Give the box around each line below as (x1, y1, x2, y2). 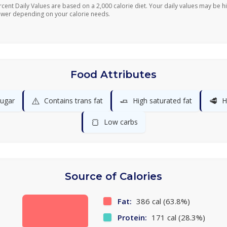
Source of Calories (65, 170, 162, 182)
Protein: (117, 212, 147, 222)
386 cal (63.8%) (134, 196, 190, 206)
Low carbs (104, 117, 138, 127)
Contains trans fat (44, 96, 103, 105)
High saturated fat (132, 96, 192, 105)
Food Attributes (70, 68, 157, 81)
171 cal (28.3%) (149, 212, 205, 222)
